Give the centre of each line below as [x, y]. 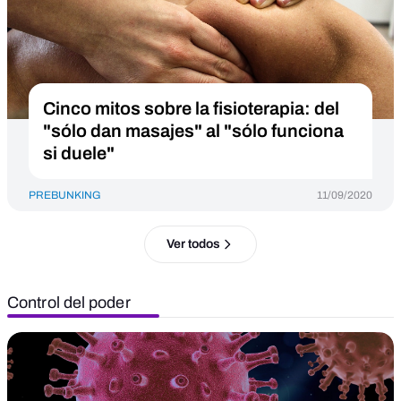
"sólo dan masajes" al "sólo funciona [193, 131]
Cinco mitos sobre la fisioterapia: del [191, 108]
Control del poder [69, 303]
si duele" [79, 153]
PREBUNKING [65, 195]
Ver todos [193, 244]
